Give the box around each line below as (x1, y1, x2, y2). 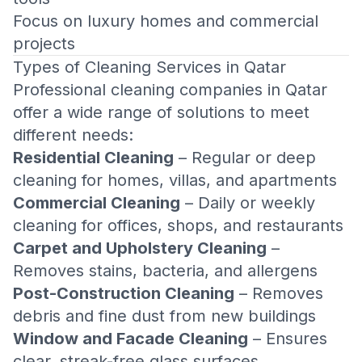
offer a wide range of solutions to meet (13, 103, 309, 122)
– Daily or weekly (180, 193, 315, 213)
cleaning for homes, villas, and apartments (13, 170, 337, 190)
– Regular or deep (174, 148, 316, 167)
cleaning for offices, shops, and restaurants (13, 216, 343, 235)
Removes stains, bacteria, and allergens (13, 261, 318, 280)
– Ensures (248, 329, 327, 348)
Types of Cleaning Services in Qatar (13, 57, 286, 77)
